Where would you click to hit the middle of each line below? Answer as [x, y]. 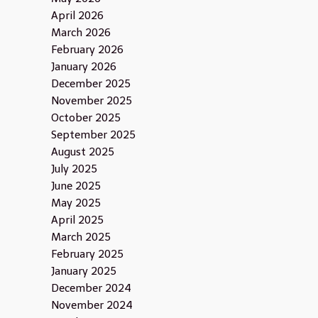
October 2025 [86, 118]
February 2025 [87, 254]
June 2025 [76, 186]
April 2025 [77, 220]
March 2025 [81, 237]
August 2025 [82, 152]
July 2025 [74, 169]
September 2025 [93, 135]
